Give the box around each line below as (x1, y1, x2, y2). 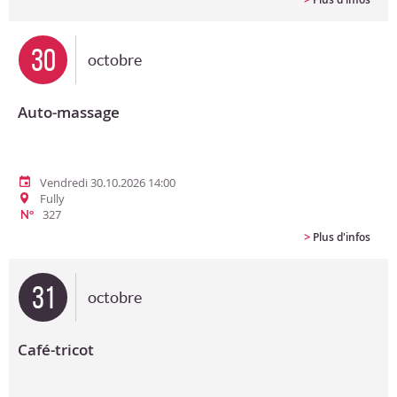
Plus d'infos (313, 230, 370, 245)
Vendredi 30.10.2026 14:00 (40, 175, 175, 191)
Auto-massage (18, 102, 120, 122)
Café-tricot (18, 339, 94, 360)
